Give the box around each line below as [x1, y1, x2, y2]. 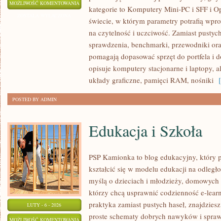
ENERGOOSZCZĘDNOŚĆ [79, 24, 134, 31]
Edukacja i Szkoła [89, 120, 202, 141]
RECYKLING [79, 48, 107, 55]
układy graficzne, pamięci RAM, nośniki [89, 75, 214, 85]
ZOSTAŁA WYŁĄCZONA [17, 12, 72, 19]
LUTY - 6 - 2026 [27, 201, 62, 208]
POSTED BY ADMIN [12, 96, 57, 103]
